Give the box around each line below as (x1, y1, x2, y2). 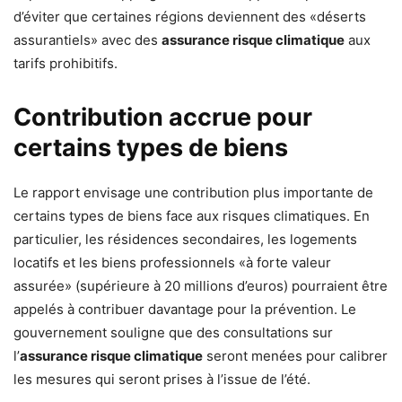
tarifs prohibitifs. (13, 54, 118, 72)
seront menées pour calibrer (203, 346, 388, 364)
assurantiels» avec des (13, 31, 162, 48)
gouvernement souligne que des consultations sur (13, 323, 333, 341)
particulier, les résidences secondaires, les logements (13, 230, 357, 248)
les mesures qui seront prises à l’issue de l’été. (13, 370, 310, 388)
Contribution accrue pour (13, 101, 312, 132)
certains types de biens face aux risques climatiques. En (13, 206, 370, 224)
